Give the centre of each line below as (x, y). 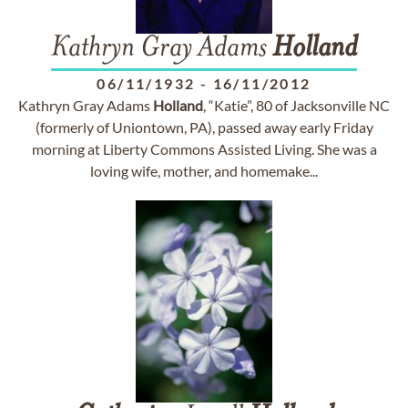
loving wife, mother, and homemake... (204, 171)
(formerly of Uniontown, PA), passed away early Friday (204, 127)
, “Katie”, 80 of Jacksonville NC (296, 105)
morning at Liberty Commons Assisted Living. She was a (204, 149)
